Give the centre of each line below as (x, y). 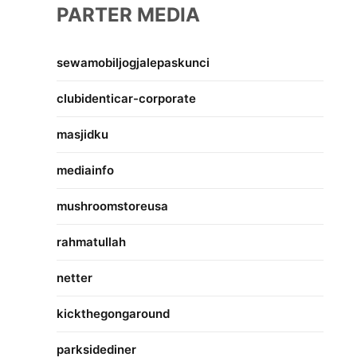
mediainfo (86, 170)
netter (75, 277)
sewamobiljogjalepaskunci (133, 62)
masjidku (83, 134)
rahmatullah (92, 241)
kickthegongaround (114, 313)
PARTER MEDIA (129, 14)
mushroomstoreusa (113, 206)
